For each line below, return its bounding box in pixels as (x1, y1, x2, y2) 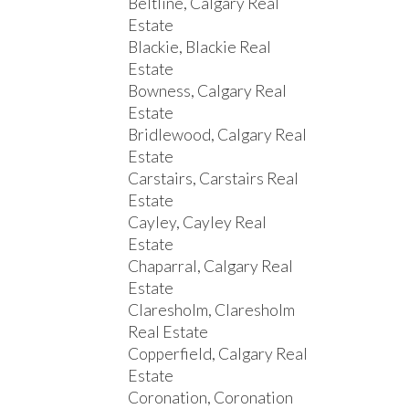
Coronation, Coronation (128, 387, 294, 407)
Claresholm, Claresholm (128, 299, 296, 320)
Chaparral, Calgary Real (128, 256, 294, 276)
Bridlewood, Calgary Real (128, 124, 308, 144)
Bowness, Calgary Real (128, 80, 288, 100)
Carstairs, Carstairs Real (128, 168, 299, 188)
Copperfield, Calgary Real (128, 343, 309, 363)
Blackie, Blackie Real (128, 37, 272, 57)
